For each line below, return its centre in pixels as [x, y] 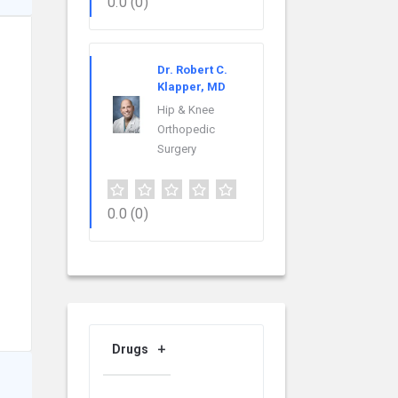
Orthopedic [186, 130]
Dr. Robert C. [192, 70]
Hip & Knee [186, 110]
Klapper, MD [191, 87]
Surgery [177, 149]
